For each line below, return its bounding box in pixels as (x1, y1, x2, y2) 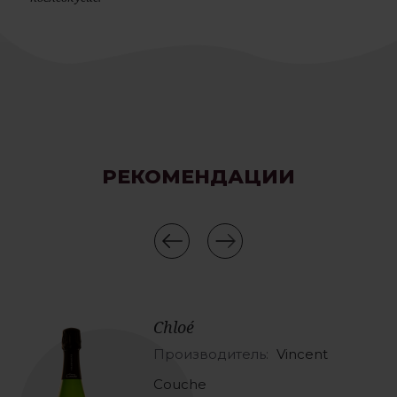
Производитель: (152, 346, 272, 363)
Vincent (276, 346, 328, 363)
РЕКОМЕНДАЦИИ (102, 165, 295, 190)
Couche (152, 376, 206, 393)
